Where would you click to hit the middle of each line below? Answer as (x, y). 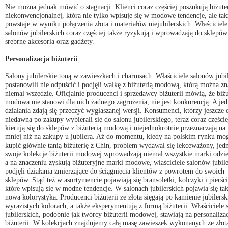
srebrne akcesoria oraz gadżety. (50, 41)
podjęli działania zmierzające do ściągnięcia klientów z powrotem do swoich (115, 171)
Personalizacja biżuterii (41, 58)
